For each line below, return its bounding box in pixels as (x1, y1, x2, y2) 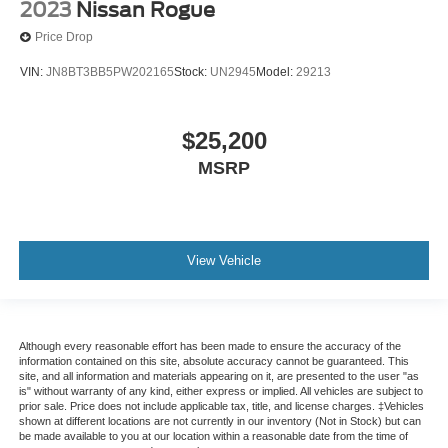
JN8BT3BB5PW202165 (46, 65, 174, 80)
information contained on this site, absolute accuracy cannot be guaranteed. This (18, 354, 409, 367)
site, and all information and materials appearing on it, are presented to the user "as (18, 369, 419, 382)
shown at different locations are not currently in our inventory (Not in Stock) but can (18, 414, 421, 427)
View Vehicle (187, 253, 261, 269)
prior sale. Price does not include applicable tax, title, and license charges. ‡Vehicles (18, 399, 424, 412)
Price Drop (35, 30, 93, 45)
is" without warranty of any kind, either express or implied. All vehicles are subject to (18, 384, 423, 397)
